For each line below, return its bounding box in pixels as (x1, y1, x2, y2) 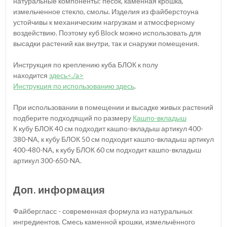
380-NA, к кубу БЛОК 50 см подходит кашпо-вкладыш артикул (13, 134, 214, 143)
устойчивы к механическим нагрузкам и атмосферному (13, 17, 195, 26)
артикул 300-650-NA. (13, 156, 82, 165)
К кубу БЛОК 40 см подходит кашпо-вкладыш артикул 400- (13, 124, 203, 133)
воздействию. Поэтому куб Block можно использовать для (13, 28, 201, 37)
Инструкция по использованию (13, 81, 116, 90)
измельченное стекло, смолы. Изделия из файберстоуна (13, 7, 199, 16)
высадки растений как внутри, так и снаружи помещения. (13, 39, 199, 48)
